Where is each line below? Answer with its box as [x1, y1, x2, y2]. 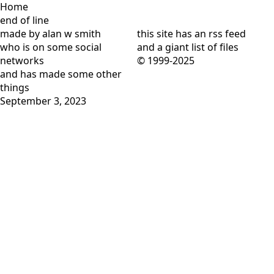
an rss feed [194, 27, 246, 40]
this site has [137, 27, 194, 40]
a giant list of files [157, 40, 239, 54]
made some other [39, 67, 122, 81]
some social [47, 40, 102, 54]
